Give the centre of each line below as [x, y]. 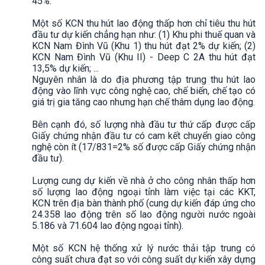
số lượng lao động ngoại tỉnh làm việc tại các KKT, [144, 192]
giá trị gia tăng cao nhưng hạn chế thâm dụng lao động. [143, 102]
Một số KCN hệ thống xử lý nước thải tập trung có [144, 248]
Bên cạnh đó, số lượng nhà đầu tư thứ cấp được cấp [144, 124]
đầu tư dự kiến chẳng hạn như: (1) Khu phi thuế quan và [144, 34]
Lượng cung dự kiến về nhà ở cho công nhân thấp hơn [144, 180]
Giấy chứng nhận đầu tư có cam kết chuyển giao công [144, 135]
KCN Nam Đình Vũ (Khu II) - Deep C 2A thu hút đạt [144, 57]
